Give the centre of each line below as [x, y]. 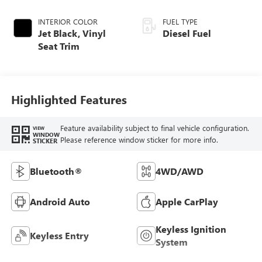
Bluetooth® [56, 171]
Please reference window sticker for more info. [139, 140]
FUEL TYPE [180, 21]
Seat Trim [58, 46]
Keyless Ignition [191, 229]
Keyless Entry [59, 235]
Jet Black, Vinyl [72, 33]
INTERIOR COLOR [68, 21]
